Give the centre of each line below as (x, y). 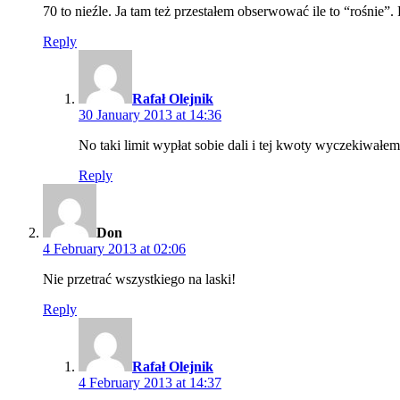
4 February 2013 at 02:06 (114, 248)
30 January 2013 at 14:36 (150, 114)
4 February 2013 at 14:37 (150, 382)
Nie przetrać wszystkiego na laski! (139, 279)
